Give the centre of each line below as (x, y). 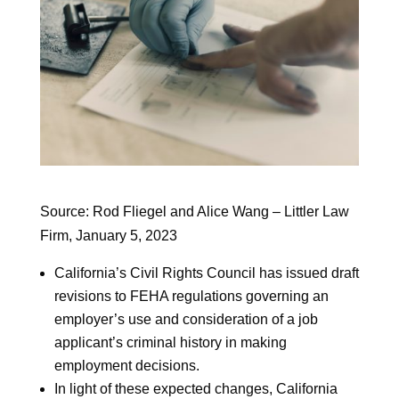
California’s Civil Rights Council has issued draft (206, 273)
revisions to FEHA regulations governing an (191, 296)
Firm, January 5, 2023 (108, 235)
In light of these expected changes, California (195, 388)
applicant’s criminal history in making (170, 342)
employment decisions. (126, 365)
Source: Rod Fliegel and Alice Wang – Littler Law (194, 211)
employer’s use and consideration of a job (186, 319)
